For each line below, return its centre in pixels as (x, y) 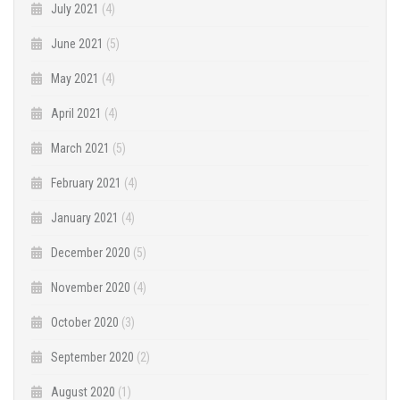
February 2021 (86, 183)
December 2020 (91, 253)
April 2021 (76, 114)
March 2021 (80, 149)
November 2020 (91, 288)
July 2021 (75, 9)
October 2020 (85, 323)
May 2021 (75, 79)
